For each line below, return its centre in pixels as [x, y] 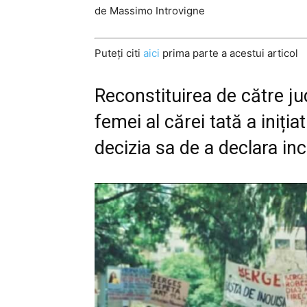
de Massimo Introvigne [150, 11]
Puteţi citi [119, 53]
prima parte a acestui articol [229, 53]
